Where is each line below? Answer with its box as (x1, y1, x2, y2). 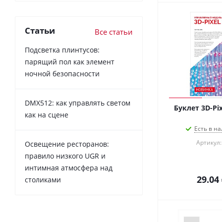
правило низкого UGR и (25, 151, 106, 161)
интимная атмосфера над (25, 163, 112, 172)
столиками (25, 174, 61, 184)
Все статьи (95, 26, 133, 37)
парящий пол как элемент (25, 56, 114, 66)
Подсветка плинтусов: (25, 45, 100, 55)
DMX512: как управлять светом (25, 98, 130, 108)
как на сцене (25, 110, 68, 119)
